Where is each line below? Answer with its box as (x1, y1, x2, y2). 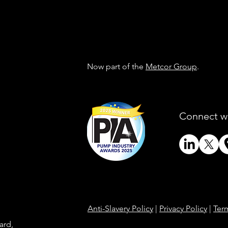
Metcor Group (146, 62, 197, 71)
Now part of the (87, 62, 146, 71)
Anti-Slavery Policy (88, 204, 153, 213)
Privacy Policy (159, 204, 207, 213)
